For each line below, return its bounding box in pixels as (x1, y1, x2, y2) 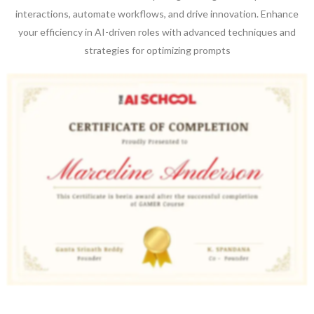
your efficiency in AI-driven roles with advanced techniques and (18, 25, 296, 38)
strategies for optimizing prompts (83, 43, 231, 56)
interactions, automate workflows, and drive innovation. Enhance (15, 7, 299, 20)
